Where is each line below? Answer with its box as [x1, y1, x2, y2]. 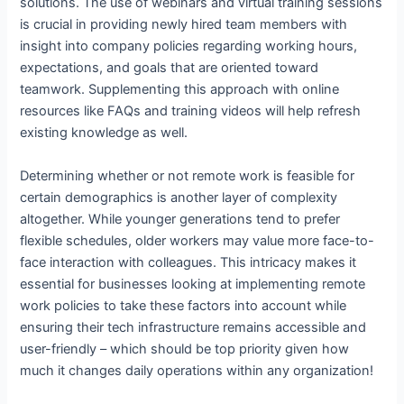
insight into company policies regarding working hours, [20, 38, 358, 55]
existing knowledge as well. [20, 124, 188, 142]
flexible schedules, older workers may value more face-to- [20, 232, 375, 249]
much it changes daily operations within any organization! [20, 362, 374, 379]
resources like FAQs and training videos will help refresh [20, 103, 362, 120]
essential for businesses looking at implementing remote [20, 275, 366, 292]
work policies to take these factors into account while [20, 297, 347, 314]
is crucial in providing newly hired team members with [20, 16, 348, 33]
